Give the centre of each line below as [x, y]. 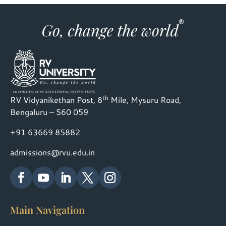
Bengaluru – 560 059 [49, 111]
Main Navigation [47, 209]
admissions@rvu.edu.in [52, 152]
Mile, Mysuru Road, [145, 99]
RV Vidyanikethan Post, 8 [56, 99]
